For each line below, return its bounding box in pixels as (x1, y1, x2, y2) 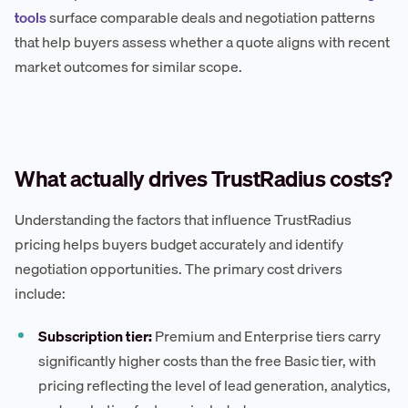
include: (15, 281, 66, 306)
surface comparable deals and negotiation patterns (46, 5, 375, 30)
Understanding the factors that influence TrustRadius (15, 208, 352, 232)
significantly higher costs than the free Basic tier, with (38, 349, 377, 373)
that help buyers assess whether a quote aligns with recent (15, 30, 390, 55)
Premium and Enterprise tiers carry (152, 324, 382, 349)
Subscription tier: (38, 324, 153, 349)
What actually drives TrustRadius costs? (15, 161, 393, 197)
